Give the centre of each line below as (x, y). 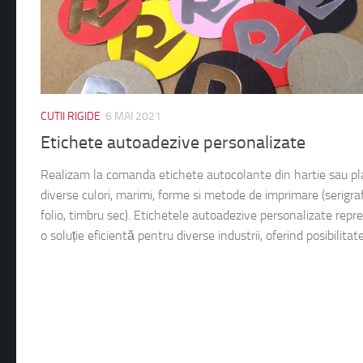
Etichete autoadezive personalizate (173, 142)
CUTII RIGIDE (70, 116)
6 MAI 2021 (133, 116)
